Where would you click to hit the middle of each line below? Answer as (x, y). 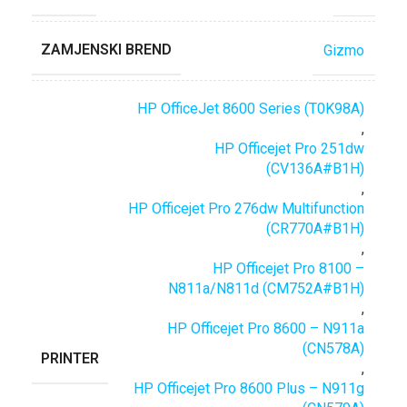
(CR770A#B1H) (315, 228)
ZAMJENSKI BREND (106, 50)
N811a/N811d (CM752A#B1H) (266, 288)
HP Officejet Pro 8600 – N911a (266, 328)
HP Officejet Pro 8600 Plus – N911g (249, 388)
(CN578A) (333, 348)
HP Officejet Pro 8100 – (288, 268)
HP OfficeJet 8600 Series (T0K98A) (251, 109)
